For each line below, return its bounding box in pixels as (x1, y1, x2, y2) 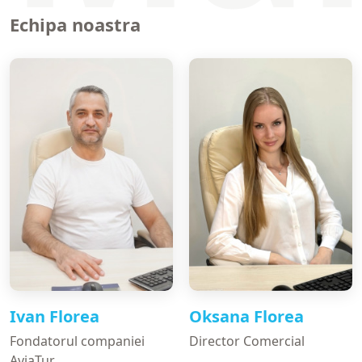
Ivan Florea (10, 305, 99, 327)
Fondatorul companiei (10, 331, 145, 350)
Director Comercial (189, 331, 305, 350)
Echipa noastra (10, 12, 141, 37)
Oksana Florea (189, 305, 304, 327)
